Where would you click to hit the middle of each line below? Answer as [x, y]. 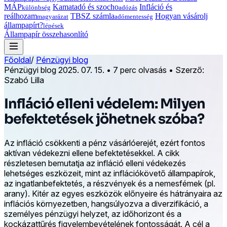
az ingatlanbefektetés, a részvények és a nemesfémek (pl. [110, 184]
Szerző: [190, 70]
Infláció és [156, 7]
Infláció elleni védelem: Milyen [105, 104]
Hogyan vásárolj [181, 16]
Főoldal [17, 60]
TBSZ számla [92, 16]
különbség [36, 7]
